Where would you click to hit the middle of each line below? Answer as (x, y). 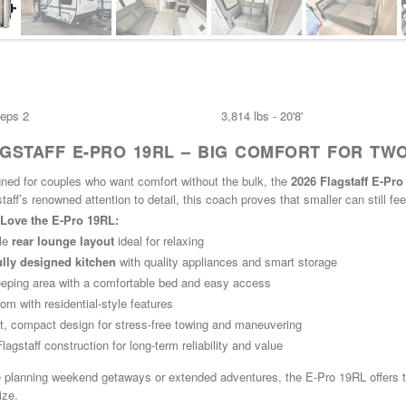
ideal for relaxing (159, 240)
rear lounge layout (63, 240)
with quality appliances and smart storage (227, 261)
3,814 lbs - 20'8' (262, 115)
